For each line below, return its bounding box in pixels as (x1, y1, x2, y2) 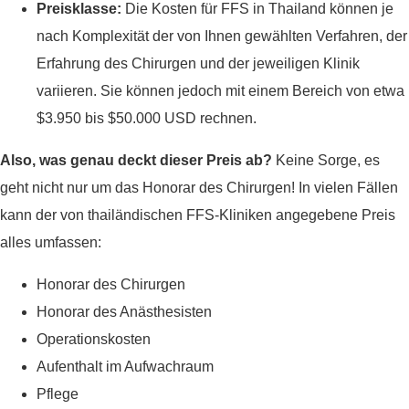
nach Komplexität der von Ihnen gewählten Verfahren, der (37, 28, 407, 45)
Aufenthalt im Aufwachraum (37, 359, 214, 375)
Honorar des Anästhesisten (37, 304, 212, 320)
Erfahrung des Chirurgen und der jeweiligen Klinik (37, 56, 360, 72)
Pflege (37, 386, 79, 403)
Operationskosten (37, 331, 151, 348)
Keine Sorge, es (272, 152, 380, 169)
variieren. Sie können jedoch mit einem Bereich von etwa (37, 83, 404, 100)
